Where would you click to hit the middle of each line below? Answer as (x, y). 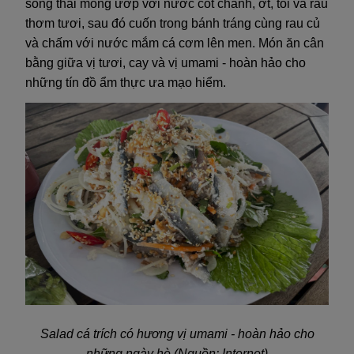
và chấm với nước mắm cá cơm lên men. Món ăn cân (175, 43)
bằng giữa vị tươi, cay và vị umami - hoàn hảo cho (166, 62)
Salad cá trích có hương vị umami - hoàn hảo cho (177, 334)
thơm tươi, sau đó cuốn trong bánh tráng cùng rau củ (173, 23)
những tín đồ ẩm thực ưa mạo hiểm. (126, 82)
